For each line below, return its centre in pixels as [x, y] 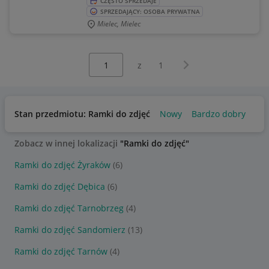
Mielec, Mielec [119, 24]
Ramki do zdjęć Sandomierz [70, 230]
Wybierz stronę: [106, 59]
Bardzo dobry [219, 114]
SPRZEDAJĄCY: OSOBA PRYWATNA [150, 11]
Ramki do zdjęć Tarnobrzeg [69, 208]
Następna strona [211, 62]
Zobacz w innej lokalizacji [67, 143]
